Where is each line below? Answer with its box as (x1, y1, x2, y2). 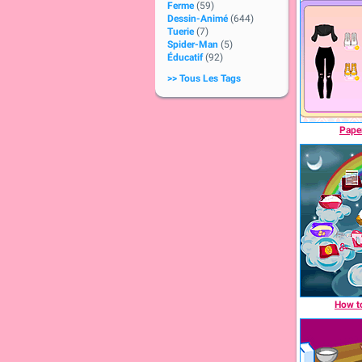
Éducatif (167, 52, 203, 63)
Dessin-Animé (167, 13, 228, 24)
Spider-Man (167, 39, 218, 50)
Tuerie (167, 26, 194, 37)
